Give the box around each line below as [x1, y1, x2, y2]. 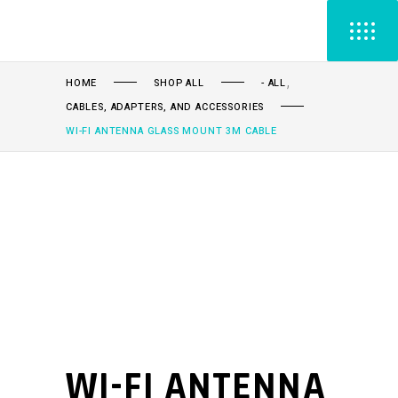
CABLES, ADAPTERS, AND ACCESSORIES [66, 99, 265, 115]
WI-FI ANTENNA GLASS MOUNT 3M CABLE [66, 123, 278, 139]
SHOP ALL [154, 75, 204, 91]
